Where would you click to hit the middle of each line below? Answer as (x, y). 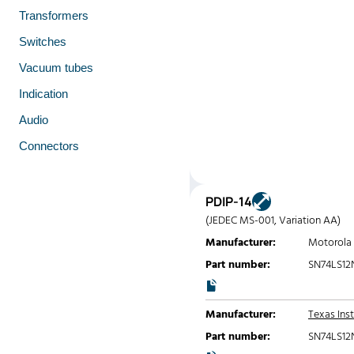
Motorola (330, 243)
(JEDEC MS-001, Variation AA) (273, 220)
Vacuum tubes (56, 68)
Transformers (54, 15)
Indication (43, 94)
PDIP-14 (229, 201)
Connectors (49, 146)
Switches (43, 41)
